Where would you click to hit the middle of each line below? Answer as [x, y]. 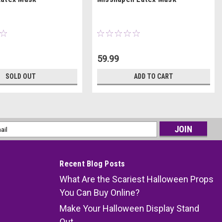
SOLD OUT [21, 77]
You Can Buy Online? [100, 193]
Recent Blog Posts [92, 164]
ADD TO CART [154, 77]
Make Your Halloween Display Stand [130, 209]
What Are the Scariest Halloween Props [137, 179]
